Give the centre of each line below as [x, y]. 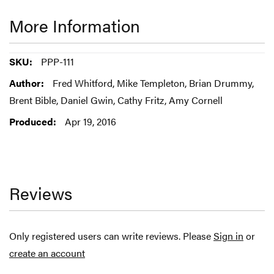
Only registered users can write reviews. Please [111, 236]
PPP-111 [57, 62]
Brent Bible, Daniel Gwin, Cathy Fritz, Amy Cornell [116, 100]
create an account [47, 253]
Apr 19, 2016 [91, 122]
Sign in [228, 236]
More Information [75, 25]
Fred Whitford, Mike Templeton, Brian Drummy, [153, 83]
